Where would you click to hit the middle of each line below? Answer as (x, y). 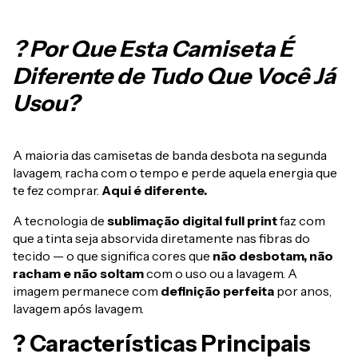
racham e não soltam (78, 274)
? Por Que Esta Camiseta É (153, 49)
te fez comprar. (57, 191)
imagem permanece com (87, 291)
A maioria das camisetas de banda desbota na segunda (170, 155)
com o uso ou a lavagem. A (221, 274)
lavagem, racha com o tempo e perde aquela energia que (175, 173)
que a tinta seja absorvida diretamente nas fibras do (161, 239)
